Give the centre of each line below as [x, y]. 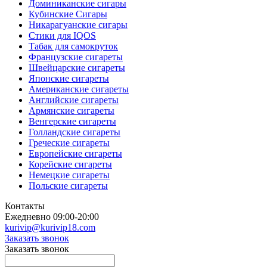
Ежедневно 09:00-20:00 [52, 216]
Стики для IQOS [62, 35]
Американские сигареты [79, 89]
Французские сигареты [76, 57]
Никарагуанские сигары [78, 24]
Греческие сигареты [69, 142]
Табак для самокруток [73, 46]
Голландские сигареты [74, 132]
